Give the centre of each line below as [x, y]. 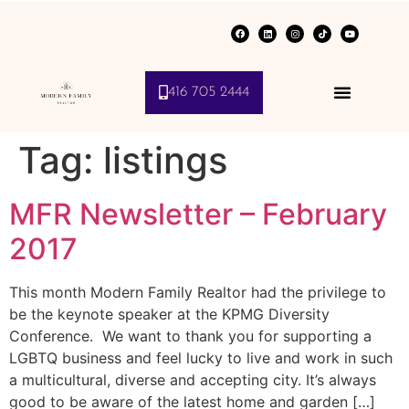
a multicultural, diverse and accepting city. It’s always [193, 380]
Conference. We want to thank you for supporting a [190, 336]
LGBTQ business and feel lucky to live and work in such [201, 358]
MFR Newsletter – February [198, 215]
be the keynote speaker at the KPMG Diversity [169, 315]
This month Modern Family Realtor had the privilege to [198, 293]
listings [165, 161]
